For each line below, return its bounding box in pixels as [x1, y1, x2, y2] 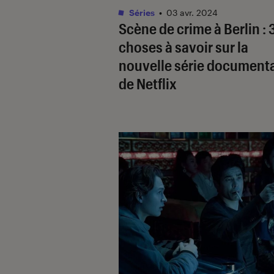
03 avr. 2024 [166, 7, 218, 18]
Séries [127, 7, 155, 18]
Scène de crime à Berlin [119, 19, 260, 37]
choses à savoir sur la [119, 37, 248, 56]
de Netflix [119, 74, 177, 92]
